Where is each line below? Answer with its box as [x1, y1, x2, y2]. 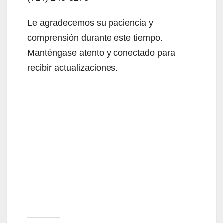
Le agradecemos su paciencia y [27, 17, 153, 28]
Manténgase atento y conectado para [27, 47, 175, 58]
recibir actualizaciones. [27, 62, 118, 73]
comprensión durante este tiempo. [27, 32, 163, 43]
